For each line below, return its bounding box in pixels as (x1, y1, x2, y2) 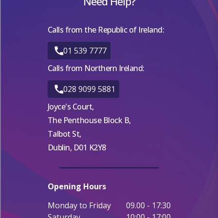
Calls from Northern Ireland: (47, 62, 145, 73)
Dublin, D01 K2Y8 (47, 142, 106, 153)
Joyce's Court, (47, 101, 94, 112)
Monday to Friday (47, 200, 111, 211)
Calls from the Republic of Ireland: (47, 24, 164, 35)
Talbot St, (47, 128, 81, 140)
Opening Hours (47, 181, 106, 192)
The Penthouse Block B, (47, 115, 131, 126)
